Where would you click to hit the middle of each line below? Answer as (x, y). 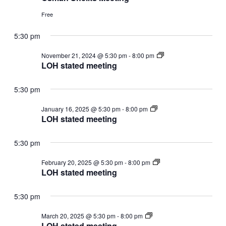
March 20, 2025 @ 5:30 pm (78, 215)
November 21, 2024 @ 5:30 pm (84, 55)
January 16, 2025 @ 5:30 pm (81, 108)
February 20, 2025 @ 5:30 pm (82, 162)
